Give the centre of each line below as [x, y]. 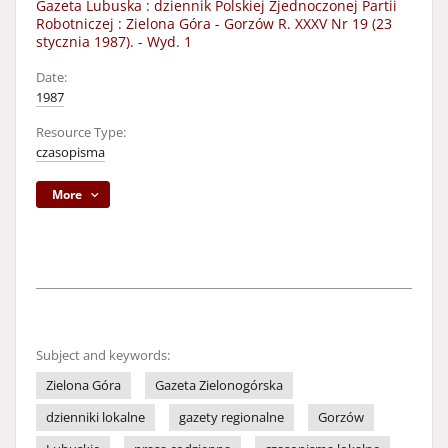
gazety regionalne [231, 417]
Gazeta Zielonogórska [219, 385]
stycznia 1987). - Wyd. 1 [114, 41]
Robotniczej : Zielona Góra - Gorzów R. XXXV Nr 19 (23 [214, 23]
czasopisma [70, 152]
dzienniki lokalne [95, 417]
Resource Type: [81, 132]
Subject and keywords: [103, 355]
